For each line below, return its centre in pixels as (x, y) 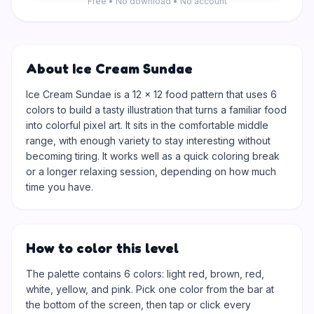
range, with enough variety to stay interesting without (148, 141)
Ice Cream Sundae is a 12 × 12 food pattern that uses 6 (151, 94)
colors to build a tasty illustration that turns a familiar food (156, 110)
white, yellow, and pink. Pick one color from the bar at (150, 289)
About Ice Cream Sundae (109, 69)
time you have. (60, 187)
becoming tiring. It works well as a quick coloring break (153, 156)
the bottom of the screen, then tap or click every (138, 305)
